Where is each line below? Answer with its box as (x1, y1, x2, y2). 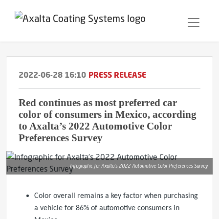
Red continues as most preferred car (19, 97, 177, 108)
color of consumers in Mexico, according (19, 109, 197, 120)
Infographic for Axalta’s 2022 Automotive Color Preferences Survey (70, 163, 208, 169)
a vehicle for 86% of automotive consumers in (34, 204, 179, 212)
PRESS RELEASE (88, 70, 146, 80)
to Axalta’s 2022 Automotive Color (19, 120, 172, 131)
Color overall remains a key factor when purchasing (34, 192, 198, 200)
